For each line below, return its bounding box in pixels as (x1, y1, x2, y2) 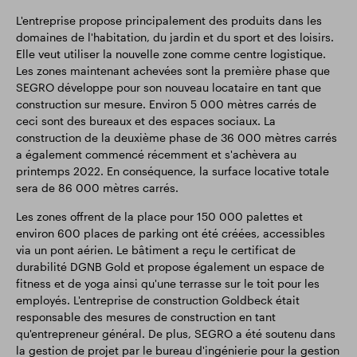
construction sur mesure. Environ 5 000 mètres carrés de (16, 97, 316, 111)
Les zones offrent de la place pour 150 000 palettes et (16, 210, 303, 223)
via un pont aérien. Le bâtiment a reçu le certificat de (16, 243, 296, 257)
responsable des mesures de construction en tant (16, 310, 276, 324)
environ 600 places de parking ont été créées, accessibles (16, 226, 325, 240)
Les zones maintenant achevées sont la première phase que (16, 64, 330, 77)
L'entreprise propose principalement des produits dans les (16, 14, 322, 27)
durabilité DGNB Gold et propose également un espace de (16, 260, 324, 273)
